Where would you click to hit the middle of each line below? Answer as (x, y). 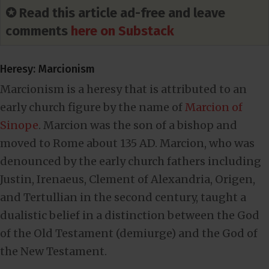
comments (38, 31)
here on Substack (122, 31)
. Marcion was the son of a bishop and (138, 125)
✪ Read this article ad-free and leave (115, 13)
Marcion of (214, 107)
